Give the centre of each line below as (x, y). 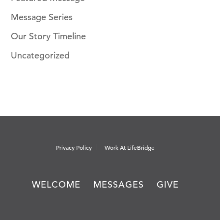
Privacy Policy (74, 148)
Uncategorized (41, 55)
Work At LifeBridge (129, 148)
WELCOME (56, 184)
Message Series (42, 17)
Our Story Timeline (49, 36)
